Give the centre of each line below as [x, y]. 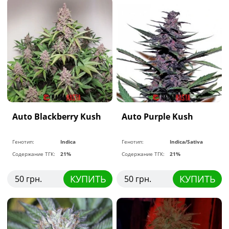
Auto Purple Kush [158, 116]
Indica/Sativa [187, 141]
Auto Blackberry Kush [57, 116]
